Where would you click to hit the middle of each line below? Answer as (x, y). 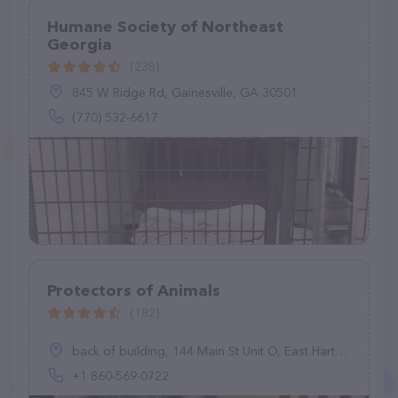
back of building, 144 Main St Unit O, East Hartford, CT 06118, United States (203, 351)
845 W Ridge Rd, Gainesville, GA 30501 (185, 92)
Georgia (80, 44)
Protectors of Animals (134, 291)
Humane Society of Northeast (165, 27)
